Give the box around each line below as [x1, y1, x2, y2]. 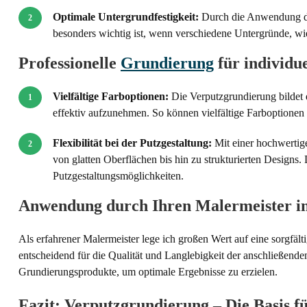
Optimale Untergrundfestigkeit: [53, 10, 199, 23]
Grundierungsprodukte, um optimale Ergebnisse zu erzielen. [19, 265, 278, 278]
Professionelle [19, 53, 121, 72]
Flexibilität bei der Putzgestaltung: [53, 136, 212, 149]
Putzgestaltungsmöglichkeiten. [53, 169, 184, 182]
